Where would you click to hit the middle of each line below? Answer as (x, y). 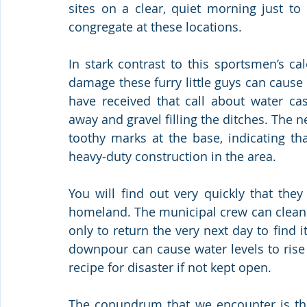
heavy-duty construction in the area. (174, 156)
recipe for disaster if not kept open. (170, 267)
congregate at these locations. (157, 26)
